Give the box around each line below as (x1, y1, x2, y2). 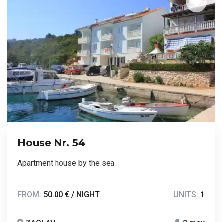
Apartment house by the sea (17, 158, 114, 168)
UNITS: (173, 190, 200, 200)
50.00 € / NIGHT (43, 190, 100, 200)
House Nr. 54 (17, 137, 85, 149)
